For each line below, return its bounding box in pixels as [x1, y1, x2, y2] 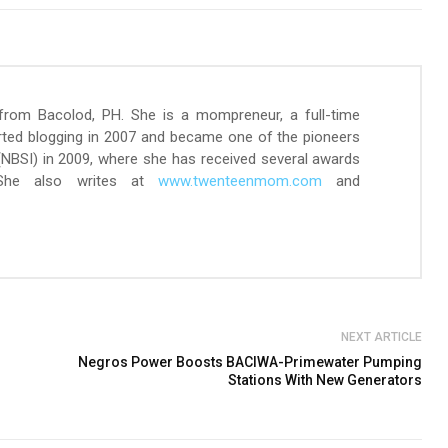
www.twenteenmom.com [158, 172, 323, 191]
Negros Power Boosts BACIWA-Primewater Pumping [78, 354, 423, 371]
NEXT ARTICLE [341, 330, 423, 345]
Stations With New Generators [228, 372, 423, 389]
